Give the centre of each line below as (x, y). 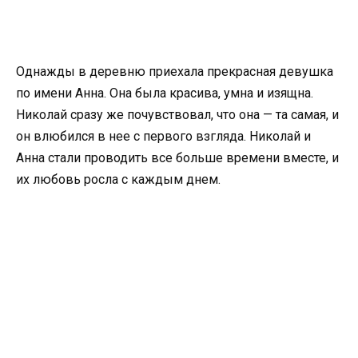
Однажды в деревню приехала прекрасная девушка (175, 72)
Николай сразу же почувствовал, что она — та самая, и (177, 115)
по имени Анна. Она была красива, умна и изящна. (165, 93)
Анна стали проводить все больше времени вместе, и (177, 158)
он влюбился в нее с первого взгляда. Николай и (163, 137)
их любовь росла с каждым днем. (118, 180)
